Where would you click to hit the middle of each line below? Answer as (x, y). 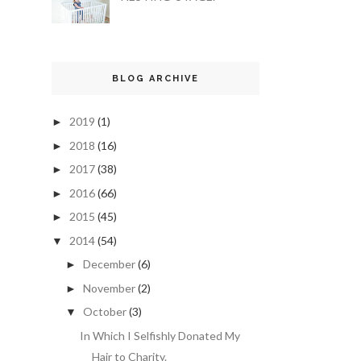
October (104, 312)
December (109, 264)
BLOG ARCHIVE (156, 79)
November (109, 288)
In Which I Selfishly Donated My (160, 335)
